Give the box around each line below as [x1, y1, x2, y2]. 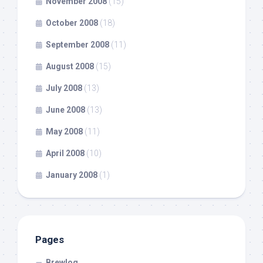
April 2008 [46, 149, 85, 159]
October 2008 [46, 18, 98, 28]
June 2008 [46, 105, 85, 115]
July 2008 [46, 83, 82, 93]
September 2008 [46, 40, 109, 50]
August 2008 [46, 62, 94, 72]
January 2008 [46, 170, 97, 180]
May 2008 [46, 127, 83, 137]
